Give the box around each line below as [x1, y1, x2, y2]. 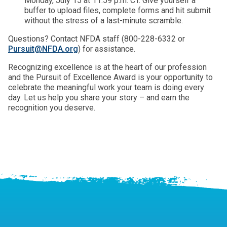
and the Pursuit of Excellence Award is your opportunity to [8, 72, 213, 82]
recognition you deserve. [8, 103, 95, 112]
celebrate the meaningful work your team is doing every [8, 83, 204, 92]
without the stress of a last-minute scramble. [24, 16, 183, 25]
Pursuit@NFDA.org [8, 44, 78, 54]
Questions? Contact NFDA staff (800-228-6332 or [8, 34, 185, 44]
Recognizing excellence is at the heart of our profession [8, 62, 207, 72]
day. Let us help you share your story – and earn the [8, 93, 190, 102]
